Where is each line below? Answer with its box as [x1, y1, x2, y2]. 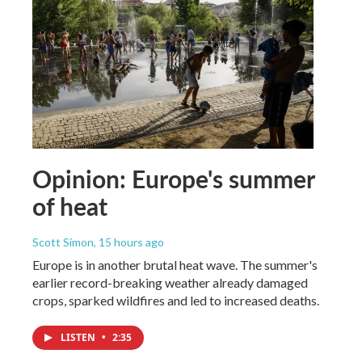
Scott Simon [32, 234, 94, 249]
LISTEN [61, 330, 98, 344]
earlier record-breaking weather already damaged [32, 274, 308, 290]
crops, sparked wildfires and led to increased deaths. [32, 292, 319, 308]
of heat [32, 188, 107, 223]
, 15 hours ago [94, 234, 164, 249]
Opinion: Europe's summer [32, 161, 314, 196]
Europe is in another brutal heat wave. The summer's [32, 256, 318, 272]
